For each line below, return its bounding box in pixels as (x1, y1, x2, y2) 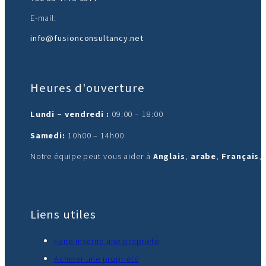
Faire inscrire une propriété (53, 235, 159, 248)
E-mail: (30, 11, 57, 24)
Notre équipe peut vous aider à (30, 150, 153, 163)
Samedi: (30, 129, 66, 142)
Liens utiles (30, 205, 96, 223)
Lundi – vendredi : (30, 108, 109, 121)
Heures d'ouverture (30, 79, 145, 97)
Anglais (153, 150, 185, 163)
